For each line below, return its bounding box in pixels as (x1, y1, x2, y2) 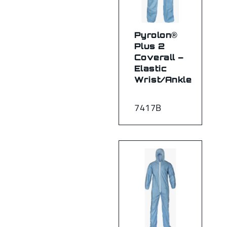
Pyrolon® (134, 29, 178, 40)
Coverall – (134, 52, 184, 62)
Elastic (134, 63, 167, 73)
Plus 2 (134, 41, 165, 51)
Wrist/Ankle (134, 74, 192, 85)
